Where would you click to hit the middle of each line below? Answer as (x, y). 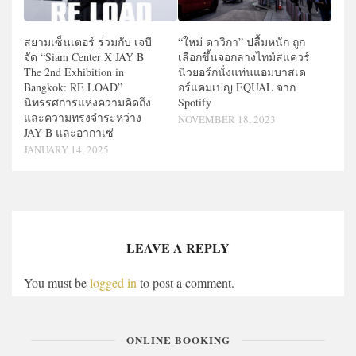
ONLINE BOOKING (178, 340)
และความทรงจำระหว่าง (83, 118)
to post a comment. (186, 283)
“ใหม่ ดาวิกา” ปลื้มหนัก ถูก (242, 42)
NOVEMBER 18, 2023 (227, 120)
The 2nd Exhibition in (74, 72)
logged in (113, 283)
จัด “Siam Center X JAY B (84, 57)
